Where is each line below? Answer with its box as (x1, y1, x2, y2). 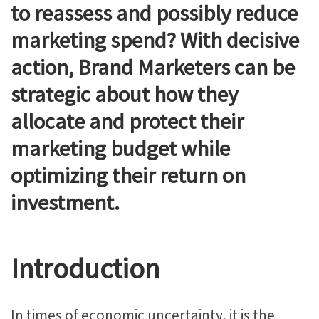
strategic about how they (11, 80, 238, 108)
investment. (11, 189, 120, 216)
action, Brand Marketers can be (11, 53, 295, 81)
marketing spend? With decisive (11, 26, 299, 54)
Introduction (11, 251, 159, 287)
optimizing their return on (11, 162, 246, 189)
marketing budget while (11, 135, 230, 162)
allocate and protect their (11, 108, 244, 135)
